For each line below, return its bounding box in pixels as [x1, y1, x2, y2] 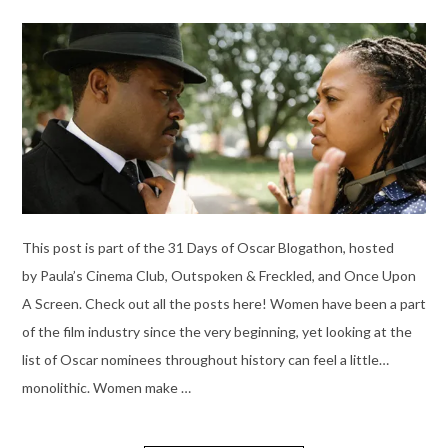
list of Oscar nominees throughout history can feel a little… [21, 350, 389, 368]
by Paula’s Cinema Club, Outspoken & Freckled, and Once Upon [21, 266, 416, 284]
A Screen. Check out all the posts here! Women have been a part [21, 294, 426, 312]
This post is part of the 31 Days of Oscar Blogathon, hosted [21, 238, 394, 256]
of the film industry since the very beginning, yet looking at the [21, 322, 412, 340]
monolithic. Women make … [21, 378, 191, 396]
